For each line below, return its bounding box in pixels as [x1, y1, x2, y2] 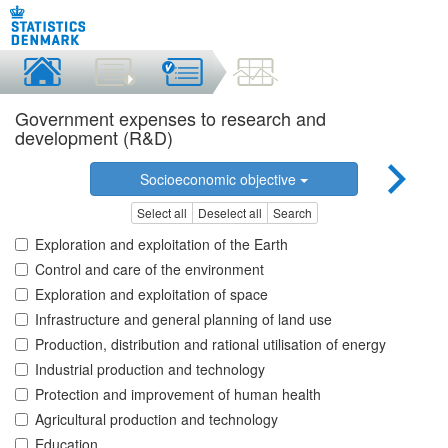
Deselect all [197, 204, 262, 222]
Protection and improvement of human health [35, 384, 321, 405]
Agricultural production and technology [35, 409, 278, 430]
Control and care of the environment [35, 259, 264, 280]
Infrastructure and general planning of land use [35, 309, 332, 330]
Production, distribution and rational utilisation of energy [35, 334, 386, 355]
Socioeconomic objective [139, 169, 300, 189]
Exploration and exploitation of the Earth [35, 234, 288, 255]
